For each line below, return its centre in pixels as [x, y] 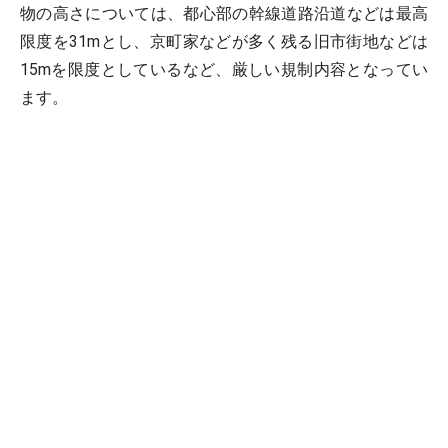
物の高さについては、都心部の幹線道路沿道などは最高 [224, 13]
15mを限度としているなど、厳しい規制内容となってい [224, 69]
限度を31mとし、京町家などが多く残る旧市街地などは [224, 41]
